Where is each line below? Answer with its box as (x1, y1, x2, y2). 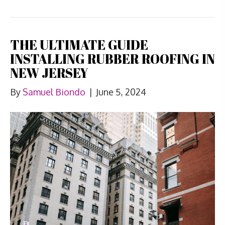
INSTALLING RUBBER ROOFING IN (10, 50, 215, 68)
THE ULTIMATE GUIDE (10, 36, 148, 54)
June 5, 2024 (96, 86, 146, 98)
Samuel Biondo (23, 86, 85, 98)
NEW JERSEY (10, 64, 88, 82)
